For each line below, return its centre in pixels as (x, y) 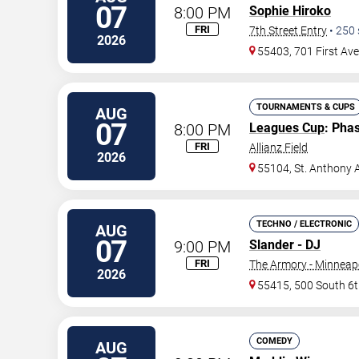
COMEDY (274, 341)
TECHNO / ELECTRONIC (304, 224)
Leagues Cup (287, 128)
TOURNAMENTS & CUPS (306, 107)
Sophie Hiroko (290, 11)
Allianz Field (278, 147)
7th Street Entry (288, 30)
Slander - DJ (285, 245)
